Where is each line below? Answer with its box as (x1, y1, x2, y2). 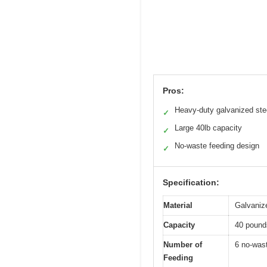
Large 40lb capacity (175, 123, 242, 132)
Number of (163, 240, 202, 249)
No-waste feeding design (175, 141, 259, 150)
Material (163, 200, 193, 210)
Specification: (163, 177, 219, 187)
